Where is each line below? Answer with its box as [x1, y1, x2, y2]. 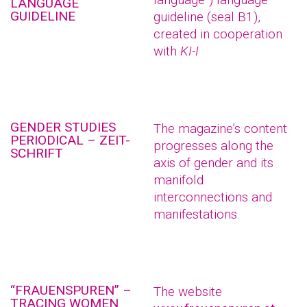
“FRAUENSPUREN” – [10, 282, 132, 298]
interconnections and [153, 189, 272, 205]
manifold [153, 172, 204, 188]
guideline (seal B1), [153, 9, 260, 25]
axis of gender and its [153, 155, 273, 171]
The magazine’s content [153, 121, 287, 136]
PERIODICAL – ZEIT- [10, 132, 130, 148]
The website [153, 284, 222, 299]
